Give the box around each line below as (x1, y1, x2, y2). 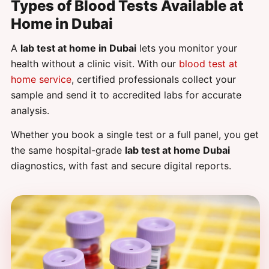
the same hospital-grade (11, 144, 125, 156)
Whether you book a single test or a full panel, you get (11, 128, 259, 141)
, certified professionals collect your (71, 73, 236, 85)
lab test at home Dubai (125, 144, 230, 156)
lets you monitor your (136, 41, 237, 54)
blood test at (179, 57, 238, 70)
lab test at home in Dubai (20, 41, 136, 54)
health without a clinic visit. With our (11, 57, 179, 70)
